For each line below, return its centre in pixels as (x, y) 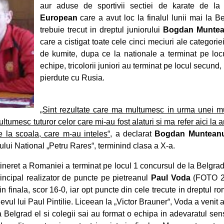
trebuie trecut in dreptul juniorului (101, 30)
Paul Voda (171, 178)
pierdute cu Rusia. (72, 78)
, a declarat (132, 134)
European (58, 18)
